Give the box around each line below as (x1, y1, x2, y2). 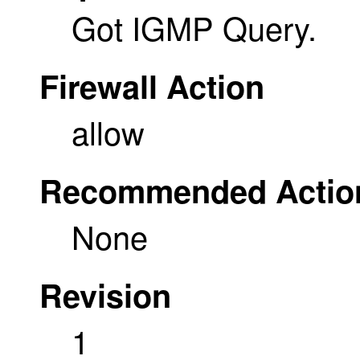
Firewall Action (39, 62, 264, 108)
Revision (39, 271, 171, 317)
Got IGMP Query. (72, 3, 317, 50)
